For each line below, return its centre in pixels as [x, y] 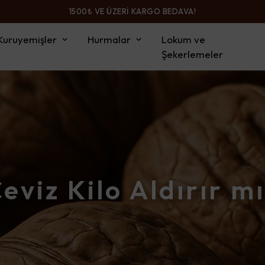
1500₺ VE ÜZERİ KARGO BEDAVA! [132, 11]
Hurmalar [109, 39]
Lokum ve [183, 39]
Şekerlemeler [192, 54]
